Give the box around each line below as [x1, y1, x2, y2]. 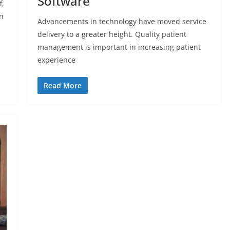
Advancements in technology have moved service [37, 16, 206, 27]
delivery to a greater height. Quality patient [37, 29, 186, 40]
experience [37, 55, 75, 65]
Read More [43, 81, 82, 91]
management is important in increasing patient [37, 42, 201, 52]
